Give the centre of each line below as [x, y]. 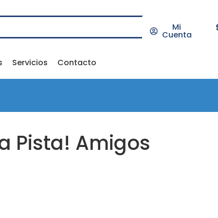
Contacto [77, 63]
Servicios [30, 63]
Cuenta [177, 35]
